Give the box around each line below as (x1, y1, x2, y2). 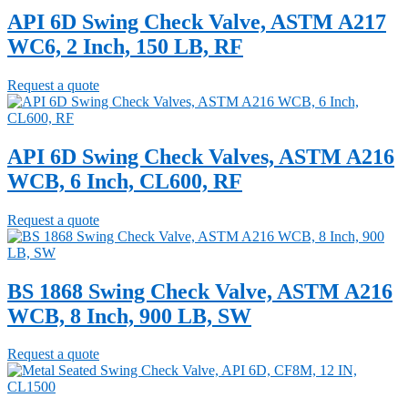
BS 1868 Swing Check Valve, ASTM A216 (7, 279, 393, 303)
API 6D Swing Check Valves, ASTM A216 (7, 144, 394, 168)
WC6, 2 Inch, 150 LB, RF (7, 34, 243, 58)
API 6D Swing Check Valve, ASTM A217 (7, 9, 386, 34)
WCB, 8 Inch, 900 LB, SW (7, 303, 251, 328)
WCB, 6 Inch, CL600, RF (7, 168, 242, 193)
